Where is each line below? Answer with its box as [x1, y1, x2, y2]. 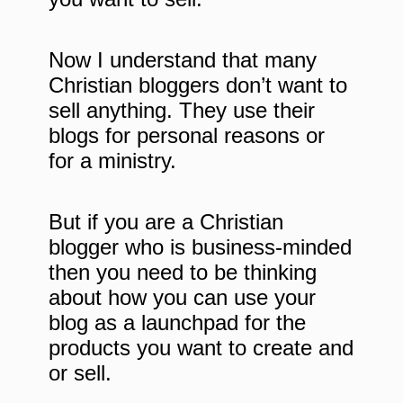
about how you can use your [49, 284, 316, 309]
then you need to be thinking [49, 259, 317, 284]
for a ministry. [49, 148, 176, 173]
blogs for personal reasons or [49, 122, 325, 148]
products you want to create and [49, 335, 354, 360]
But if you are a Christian [49, 209, 283, 234]
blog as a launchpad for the [49, 309, 306, 335]
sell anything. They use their [49, 97, 315, 122]
